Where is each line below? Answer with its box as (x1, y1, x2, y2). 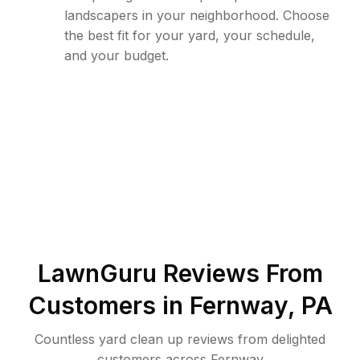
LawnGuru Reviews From (37, 259, 323, 288)
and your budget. (64, 47, 169, 63)
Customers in (27, 291, 190, 320)
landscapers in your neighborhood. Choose (64, 7, 329, 23)
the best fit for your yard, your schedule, (64, 27, 315, 43)
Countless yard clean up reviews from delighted (35, 331, 325, 347)
